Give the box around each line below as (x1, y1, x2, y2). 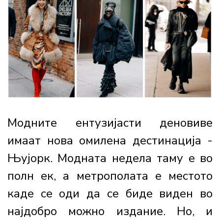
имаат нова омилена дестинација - (7, 133, 213, 149)
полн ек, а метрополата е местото (7, 168, 213, 184)
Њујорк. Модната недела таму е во (7, 150, 213, 166)
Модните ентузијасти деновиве (7, 115, 213, 131)
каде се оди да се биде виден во (7, 186, 213, 202)
